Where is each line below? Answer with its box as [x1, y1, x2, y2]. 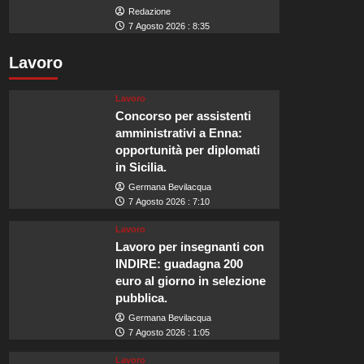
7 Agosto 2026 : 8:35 [128, 21, 210, 32]
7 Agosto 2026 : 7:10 [128, 197, 210, 207]
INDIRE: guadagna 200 [115, 257, 244, 271]
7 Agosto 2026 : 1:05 [128, 327, 210, 338]
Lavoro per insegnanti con [115, 240, 265, 254]
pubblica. [115, 291, 168, 305]
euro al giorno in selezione [115, 274, 266, 288]
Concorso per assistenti [115, 109, 252, 123]
